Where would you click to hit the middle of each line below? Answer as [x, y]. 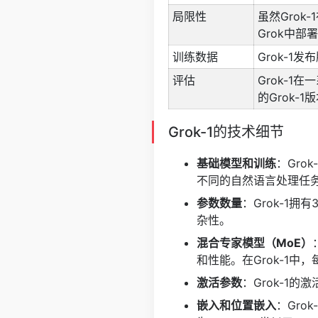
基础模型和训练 [236, 163]
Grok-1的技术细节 [226, 132]
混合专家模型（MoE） [254, 243]
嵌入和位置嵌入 [236, 305]
